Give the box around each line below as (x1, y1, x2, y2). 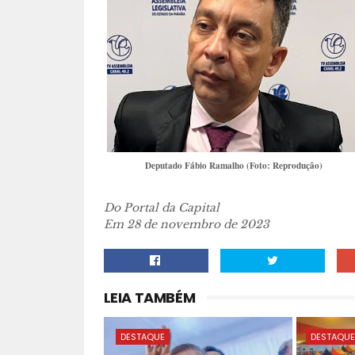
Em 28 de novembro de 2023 (103, 217, 269, 231)
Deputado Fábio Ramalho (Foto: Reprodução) (144, 158, 323, 172)
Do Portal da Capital (103, 200, 219, 215)
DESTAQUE (120, 330, 165, 343)
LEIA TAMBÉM (103, 288, 196, 307)
